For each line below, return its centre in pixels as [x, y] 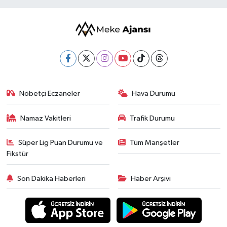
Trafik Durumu [152, 118]
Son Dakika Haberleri [52, 178]
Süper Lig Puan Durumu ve [61, 143]
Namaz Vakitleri [46, 118]
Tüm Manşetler [155, 143]
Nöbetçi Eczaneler [50, 94]
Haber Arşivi [151, 178]
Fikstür [17, 154]
